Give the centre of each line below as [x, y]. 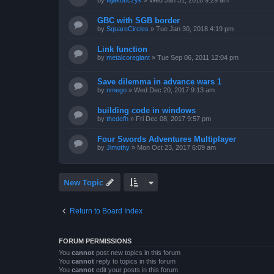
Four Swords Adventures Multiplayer [167, 139]
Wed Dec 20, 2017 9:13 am [174, 90]
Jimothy [118, 147]
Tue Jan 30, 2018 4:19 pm [195, 29]
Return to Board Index [106, 211]
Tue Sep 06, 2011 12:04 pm [198, 58]
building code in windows [146, 110]
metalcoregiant [128, 58]
